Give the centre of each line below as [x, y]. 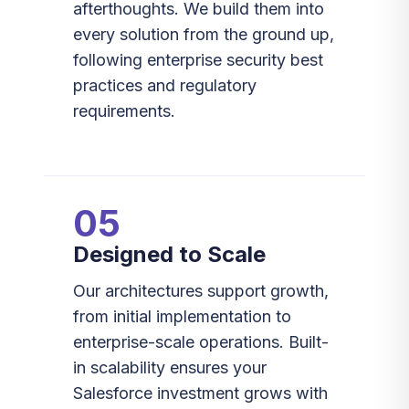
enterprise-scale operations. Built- [201, 342]
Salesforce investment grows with [200, 393]
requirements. [124, 111]
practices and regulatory [165, 85]
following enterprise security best [198, 60]
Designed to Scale [169, 254]
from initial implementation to [182, 316]
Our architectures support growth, [201, 291]
